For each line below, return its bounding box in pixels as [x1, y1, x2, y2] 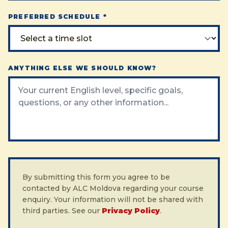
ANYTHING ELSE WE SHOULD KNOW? [8, 64, 156, 72]
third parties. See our [22, 206, 102, 215]
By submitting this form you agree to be [22, 173, 170, 182]
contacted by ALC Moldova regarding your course [22, 184, 204, 193]
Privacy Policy [102, 206, 160, 215]
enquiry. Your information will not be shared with [22, 195, 203, 204]
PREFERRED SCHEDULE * [8, 13, 107, 20]
